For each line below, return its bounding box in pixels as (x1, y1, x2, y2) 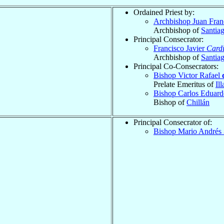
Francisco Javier (153, 43, 206, 52)
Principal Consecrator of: (133, 117, 212, 126)
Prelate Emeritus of (153, 79, 215, 88)
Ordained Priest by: (133, 7, 194, 16)
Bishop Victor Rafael (153, 70, 222, 79)
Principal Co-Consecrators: (133, 61, 218, 70)
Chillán (186, 97, 209, 106)
